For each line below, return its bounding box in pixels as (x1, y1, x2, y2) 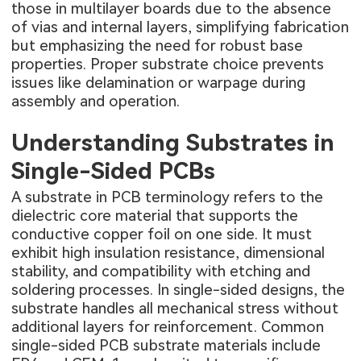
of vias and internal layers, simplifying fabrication (11, 18, 350, 37)
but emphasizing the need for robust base (11, 36, 304, 56)
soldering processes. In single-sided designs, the (11, 280, 346, 299)
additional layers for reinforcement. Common (11, 317, 325, 336)
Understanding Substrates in (11, 129, 335, 157)
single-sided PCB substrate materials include (11, 335, 322, 355)
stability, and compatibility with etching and (11, 261, 311, 280)
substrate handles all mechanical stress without (11, 298, 339, 317)
